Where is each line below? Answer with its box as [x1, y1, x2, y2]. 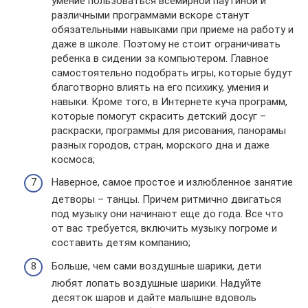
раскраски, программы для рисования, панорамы [52, 124, 286, 137]
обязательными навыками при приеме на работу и [52, 23, 294, 36]
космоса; [52, 153, 95, 166]
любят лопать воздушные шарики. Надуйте [52, 276, 261, 289]
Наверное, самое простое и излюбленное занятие [52, 176, 293, 188]
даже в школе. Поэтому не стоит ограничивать [52, 37, 280, 50]
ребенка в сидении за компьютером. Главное [52, 52, 269, 65]
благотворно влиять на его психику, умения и [52, 80, 269, 93]
